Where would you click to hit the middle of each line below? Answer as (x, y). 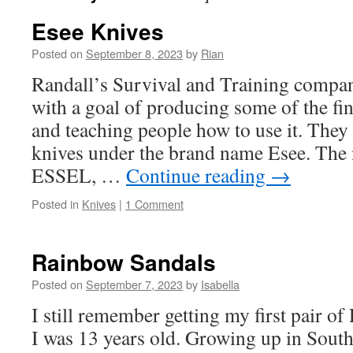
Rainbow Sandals (124, 262)
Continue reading (198, 175)
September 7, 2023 (134, 284)
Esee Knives (98, 31)
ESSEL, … (79, 175)
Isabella (220, 284)
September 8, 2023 (134, 53)
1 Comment (154, 204)
